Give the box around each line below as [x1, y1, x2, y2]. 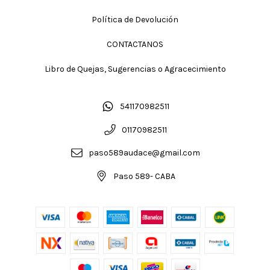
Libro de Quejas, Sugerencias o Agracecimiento [44, 63, 226, 74]
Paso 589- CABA [113, 171, 176, 182]
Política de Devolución [92, 14, 178, 25]
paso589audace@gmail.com [89, 148, 201, 159]
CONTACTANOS [107, 39, 163, 49]
